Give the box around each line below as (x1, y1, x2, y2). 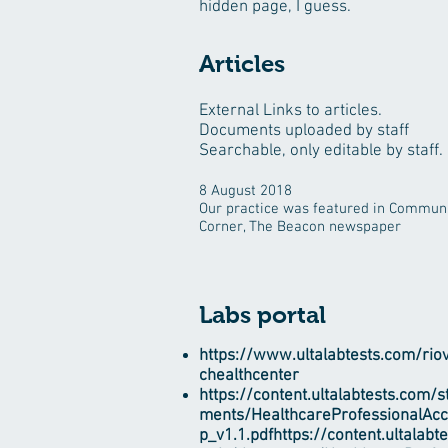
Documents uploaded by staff (199, 121, 409, 141)
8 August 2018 (199, 182, 292, 200)
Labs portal (199, 301, 326, 328)
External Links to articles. (199, 101, 382, 121)
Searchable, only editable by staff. (199, 141, 443, 161)
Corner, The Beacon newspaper (199, 218, 401, 236)
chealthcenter (199, 366, 299, 386)
